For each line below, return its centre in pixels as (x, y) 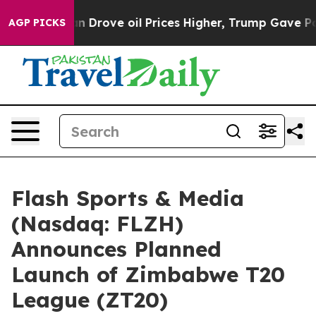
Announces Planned (116, 249)
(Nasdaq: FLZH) (97, 224)
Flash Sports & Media (128, 198)
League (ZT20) (90, 300)
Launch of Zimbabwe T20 (148, 274)
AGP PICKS (37, 23)
